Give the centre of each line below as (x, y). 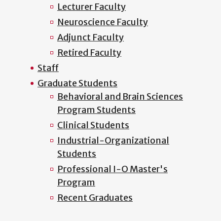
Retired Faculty (89, 52)
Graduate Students (77, 83)
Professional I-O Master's (112, 169)
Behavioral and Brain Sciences (120, 96)
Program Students (96, 110)
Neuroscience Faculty (103, 22)
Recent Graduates (95, 197)
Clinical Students (93, 125)
